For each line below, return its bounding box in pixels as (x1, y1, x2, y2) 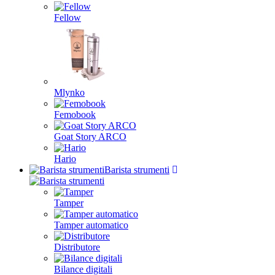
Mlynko (54, 87, 85, 98)
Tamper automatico (54, 220, 128, 230)
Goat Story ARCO (54, 131, 126, 142)
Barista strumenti (104, 165, 169, 175)
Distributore (54, 242, 100, 252)
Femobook (54, 109, 96, 120)
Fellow (54, 12, 81, 23)
